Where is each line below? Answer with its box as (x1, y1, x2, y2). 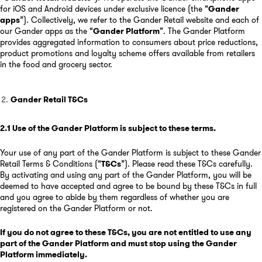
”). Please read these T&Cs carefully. (121, 157, 253, 170)
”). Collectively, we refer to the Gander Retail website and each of (20, 13, 259, 26)
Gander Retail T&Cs (10, 94, 88, 106)
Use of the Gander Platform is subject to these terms (12, 122, 213, 135)
